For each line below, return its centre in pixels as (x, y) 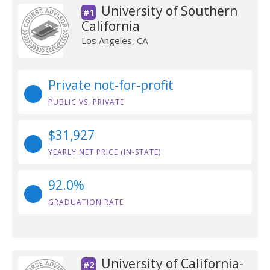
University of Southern (169, 11)
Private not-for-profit (111, 85)
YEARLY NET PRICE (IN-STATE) (105, 152)
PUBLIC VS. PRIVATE (86, 102)
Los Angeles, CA (114, 40)
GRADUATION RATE (86, 202)
